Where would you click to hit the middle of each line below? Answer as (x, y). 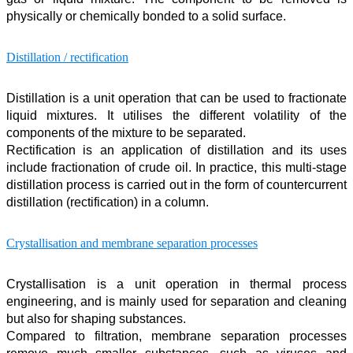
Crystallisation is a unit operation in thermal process (176, 284)
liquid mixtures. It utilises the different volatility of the (176, 115)
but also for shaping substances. (96, 318)
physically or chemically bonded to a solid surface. (146, 16)
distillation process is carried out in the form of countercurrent (176, 184)
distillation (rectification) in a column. (108, 202)
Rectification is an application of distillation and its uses (176, 150)
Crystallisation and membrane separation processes (132, 243)
